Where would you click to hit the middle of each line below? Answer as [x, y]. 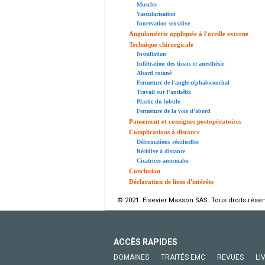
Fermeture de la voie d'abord [174, 111]
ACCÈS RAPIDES [146, 242]
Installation [151, 54]
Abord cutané [154, 73]
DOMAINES [131, 257]
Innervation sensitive [163, 23]
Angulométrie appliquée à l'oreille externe [189, 33]
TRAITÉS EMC [183, 257]
